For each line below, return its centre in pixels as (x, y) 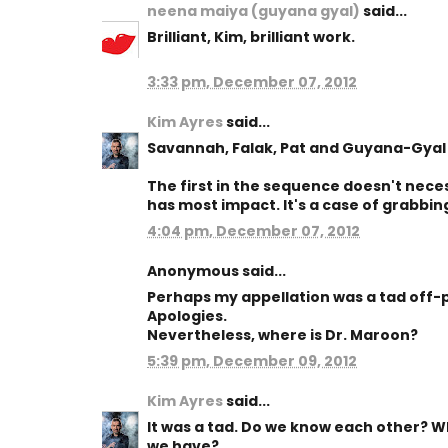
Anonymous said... (216, 271)
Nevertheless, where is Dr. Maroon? (282, 335)
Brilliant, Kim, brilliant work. (251, 37)
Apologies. (187, 316)
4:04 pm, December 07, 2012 (253, 231)
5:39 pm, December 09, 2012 (252, 361)
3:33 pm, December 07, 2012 (252, 82)
